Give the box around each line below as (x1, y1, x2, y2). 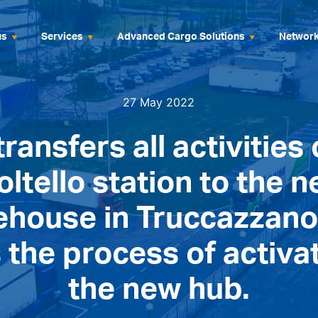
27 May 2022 (123, 95, 195, 109)
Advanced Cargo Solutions (117, 30, 245, 43)
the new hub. (67, 268, 250, 306)
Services (41, 30, 83, 43)
